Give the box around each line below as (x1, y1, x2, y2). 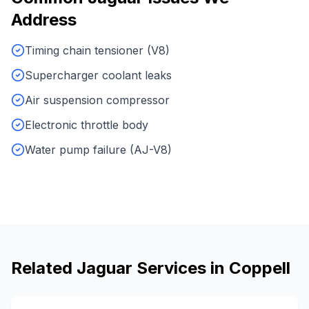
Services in (132, 258, 229, 278)
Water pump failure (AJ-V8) (25, 143, 172, 157)
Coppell (229, 258, 290, 278)
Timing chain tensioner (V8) (25, 43, 170, 57)
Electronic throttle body (25, 118, 148, 132)
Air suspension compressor (25, 93, 170, 107)
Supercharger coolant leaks (25, 68, 172, 82)
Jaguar (77, 258, 132, 278)
